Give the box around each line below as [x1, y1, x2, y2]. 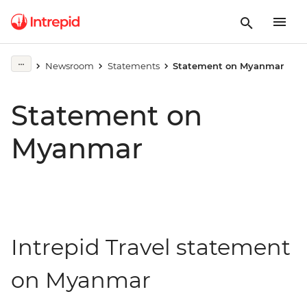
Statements [107, 60, 160, 71]
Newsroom [45, 60, 94, 71]
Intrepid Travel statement [11, 234, 291, 260]
